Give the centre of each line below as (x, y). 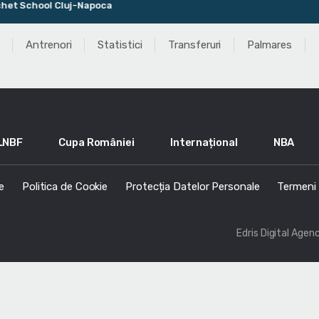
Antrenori (49, 45)
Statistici (120, 45)
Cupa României (96, 142)
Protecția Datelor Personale (193, 186)
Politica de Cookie (65, 186)
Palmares (270, 45)
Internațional (204, 142)
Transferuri (195, 45)
